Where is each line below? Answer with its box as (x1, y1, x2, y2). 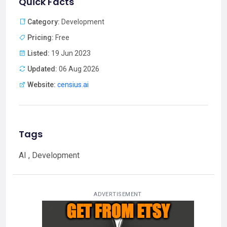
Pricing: (27, 33, 54, 42)
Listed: (27, 49, 50, 58)
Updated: (27, 65, 57, 73)
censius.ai (57, 81, 89, 89)
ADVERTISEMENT (94, 191, 142, 198)
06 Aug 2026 (57, 65, 99, 73)
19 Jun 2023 (50, 49, 91, 58)
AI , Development (19, 150, 80, 161)
